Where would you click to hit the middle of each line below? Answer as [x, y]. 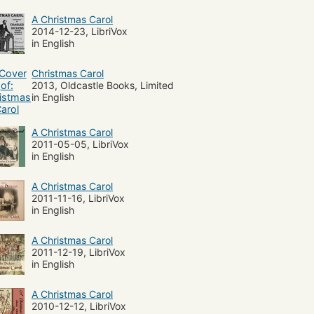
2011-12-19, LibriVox [78, 252]
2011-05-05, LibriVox [80, 144]
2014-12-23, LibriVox [80, 31]
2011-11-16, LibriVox [78, 198]
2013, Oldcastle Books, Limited [103, 85]
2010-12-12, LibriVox [79, 306]
